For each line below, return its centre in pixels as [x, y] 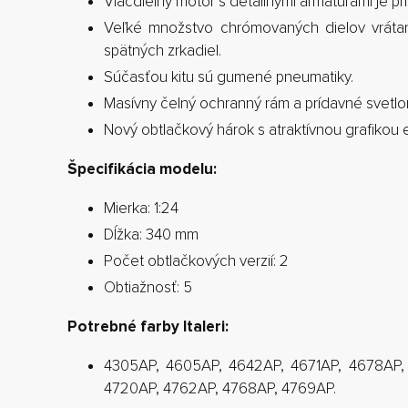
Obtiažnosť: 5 [148, 287]
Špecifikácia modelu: [142, 168]
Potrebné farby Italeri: [148, 326]
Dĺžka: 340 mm [151, 234]
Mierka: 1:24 [141, 208]
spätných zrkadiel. [163, 50]
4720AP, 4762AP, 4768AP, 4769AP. [220, 388]
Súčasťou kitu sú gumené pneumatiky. [229, 76]
